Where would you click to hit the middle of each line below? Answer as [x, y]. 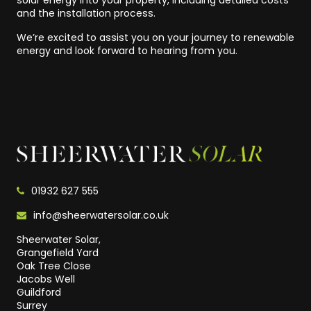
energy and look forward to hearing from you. [127, 51]
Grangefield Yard [58, 253]
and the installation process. [86, 14]
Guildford [39, 293]
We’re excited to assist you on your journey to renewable [155, 38]
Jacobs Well [46, 279]
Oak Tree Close [54, 266]
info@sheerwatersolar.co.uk [101, 216]
